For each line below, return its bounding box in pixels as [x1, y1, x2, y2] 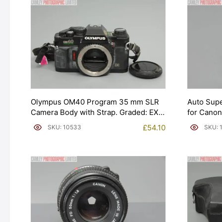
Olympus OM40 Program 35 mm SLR [31, 97, 159, 107]
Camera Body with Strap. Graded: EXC [31, 107, 164, 117]
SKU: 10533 [48, 123, 81, 131]
